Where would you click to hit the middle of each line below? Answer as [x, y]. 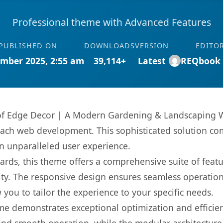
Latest [152, 61]
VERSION [152, 46]
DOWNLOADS [110, 46]
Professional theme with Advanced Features [111, 22]
